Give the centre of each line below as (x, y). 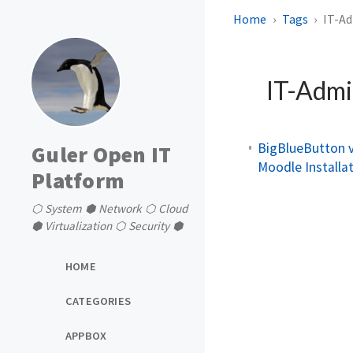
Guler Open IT (102, 154)
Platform (78, 180)
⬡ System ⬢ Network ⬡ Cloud (110, 208)
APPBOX (86, 335)
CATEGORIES (98, 301)
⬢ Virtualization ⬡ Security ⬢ (107, 226)
